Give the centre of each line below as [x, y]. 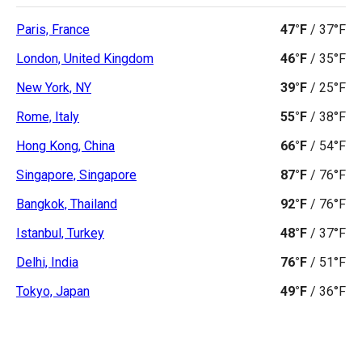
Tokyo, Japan [53, 291]
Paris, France [53, 29]
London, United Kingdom [85, 59]
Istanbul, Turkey [60, 233]
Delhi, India [47, 262]
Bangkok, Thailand [67, 204]
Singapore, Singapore [76, 175]
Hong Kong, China [65, 146]
